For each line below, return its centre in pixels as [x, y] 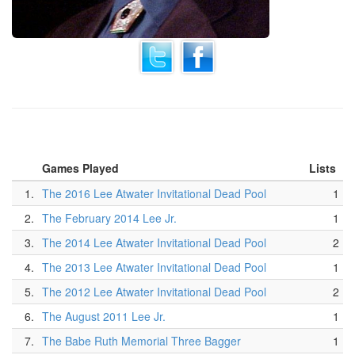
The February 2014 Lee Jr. [109, 218]
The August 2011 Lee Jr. [104, 316]
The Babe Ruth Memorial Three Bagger [141, 341]
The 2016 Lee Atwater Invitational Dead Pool [154, 193]
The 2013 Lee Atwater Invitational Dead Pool [154, 267]
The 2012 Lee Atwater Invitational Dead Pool [154, 292]
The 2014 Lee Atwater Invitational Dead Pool [154, 242]
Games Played [82, 168]
